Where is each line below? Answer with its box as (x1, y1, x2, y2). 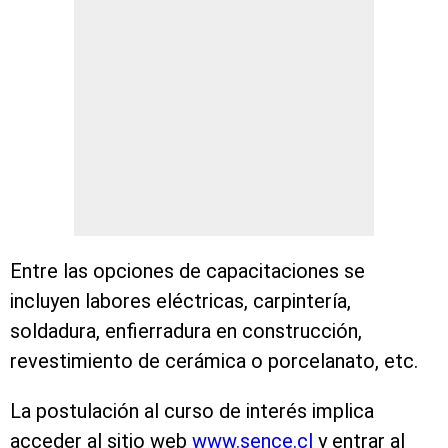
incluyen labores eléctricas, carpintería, (10, 289, 351, 314)
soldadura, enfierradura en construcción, (10, 319, 362, 344)
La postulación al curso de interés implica (10, 399, 374, 424)
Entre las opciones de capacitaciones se (10, 259, 365, 284)
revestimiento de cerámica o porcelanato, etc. (10, 349, 418, 374)
